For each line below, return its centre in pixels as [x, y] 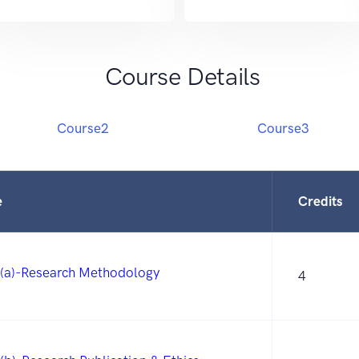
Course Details [183, 77]
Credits [321, 202]
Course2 [83, 129]
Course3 [283, 129]
